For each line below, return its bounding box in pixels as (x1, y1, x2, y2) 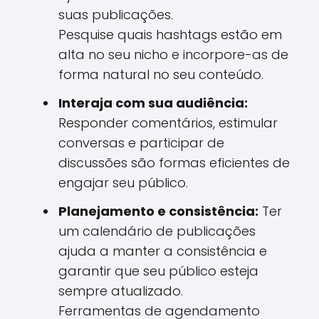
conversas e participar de (58, 134, 224, 152)
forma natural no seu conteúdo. (58, 66, 263, 83)
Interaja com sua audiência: (58, 94, 248, 112)
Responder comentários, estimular (58, 114, 278, 132)
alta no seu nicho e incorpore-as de (58, 46, 288, 63)
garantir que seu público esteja (58, 262, 258, 280)
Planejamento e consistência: (58, 202, 258, 220)
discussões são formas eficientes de (58, 154, 290, 172)
